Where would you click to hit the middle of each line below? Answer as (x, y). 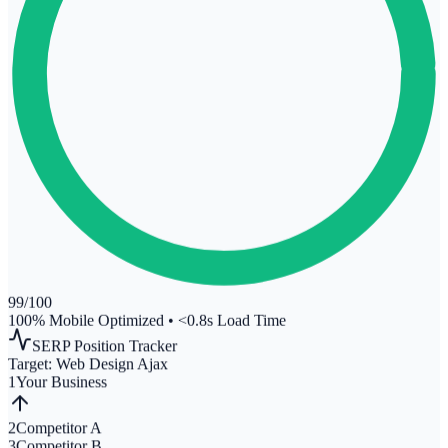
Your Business (61, 384)
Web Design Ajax (112, 366)
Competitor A (59, 430)
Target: (32, 366)
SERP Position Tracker (104, 348)
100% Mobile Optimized (88, 319)
